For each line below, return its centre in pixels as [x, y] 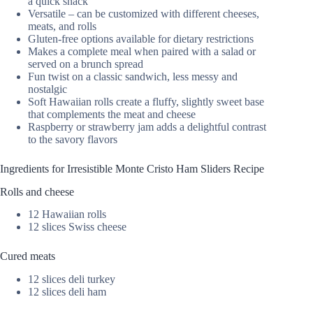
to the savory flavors [73, 139]
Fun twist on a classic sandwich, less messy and [133, 76]
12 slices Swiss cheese [77, 227]
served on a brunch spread [86, 64]
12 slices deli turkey [72, 279]
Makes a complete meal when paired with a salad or [142, 51]
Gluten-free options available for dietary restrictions [141, 38]
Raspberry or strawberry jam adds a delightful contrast [147, 126]
